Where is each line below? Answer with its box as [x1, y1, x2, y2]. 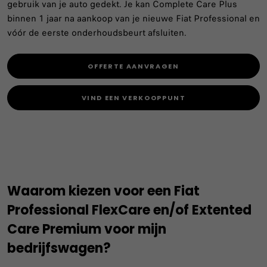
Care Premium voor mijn [7, 219, 166, 238]
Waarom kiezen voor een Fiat [7, 181, 200, 200]
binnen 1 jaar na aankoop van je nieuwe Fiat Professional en [7, 11, 260, 25]
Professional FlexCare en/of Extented [7, 200, 252, 219]
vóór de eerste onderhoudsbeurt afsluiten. [7, 26, 187, 39]
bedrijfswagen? [7, 238, 111, 257]
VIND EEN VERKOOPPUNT [81, 93, 186, 103]
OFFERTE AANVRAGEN [88, 61, 179, 72]
